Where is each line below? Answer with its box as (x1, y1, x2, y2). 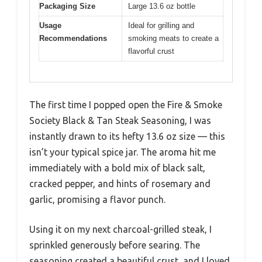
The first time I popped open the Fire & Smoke (29, 99, 222, 110)
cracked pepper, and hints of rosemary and (29, 178, 211, 189)
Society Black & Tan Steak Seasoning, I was (29, 115, 211, 126)
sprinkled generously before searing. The (29, 239, 200, 250)
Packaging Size (39, 2, 95, 11)
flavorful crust (128, 47, 174, 56)
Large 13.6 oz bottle (128, 2, 195, 11)
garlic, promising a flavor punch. (29, 194, 166, 205)
